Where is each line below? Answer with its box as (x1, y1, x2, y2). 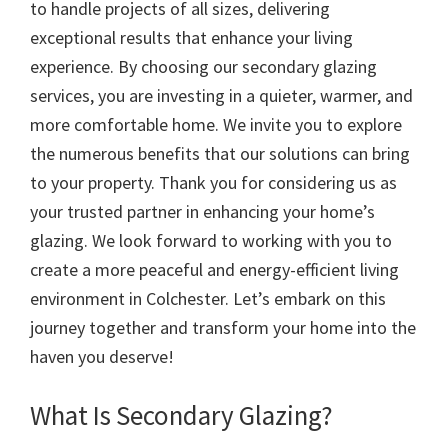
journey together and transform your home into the (30, 316, 416, 340)
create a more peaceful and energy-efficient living (30, 258, 399, 282)
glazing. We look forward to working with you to (30, 229, 392, 253)
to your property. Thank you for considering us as (30, 171, 397, 195)
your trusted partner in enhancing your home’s (30, 200, 375, 224)
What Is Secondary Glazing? (30, 398, 333, 433)
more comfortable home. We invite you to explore (30, 113, 402, 137)
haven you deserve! (30, 345, 174, 369)
